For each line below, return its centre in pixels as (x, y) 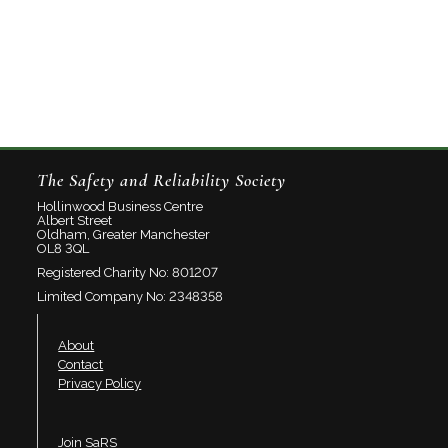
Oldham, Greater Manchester (124, 234)
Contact (81, 364)
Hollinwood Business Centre (120, 206)
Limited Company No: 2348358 (130, 296)
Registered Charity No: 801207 (128, 272)
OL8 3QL (63, 248)
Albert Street (75, 220)
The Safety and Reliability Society (162, 179)
